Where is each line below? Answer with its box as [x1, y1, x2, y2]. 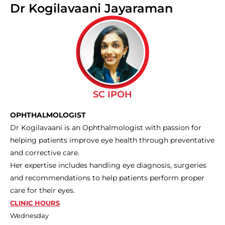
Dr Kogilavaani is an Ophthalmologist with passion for [10, 123, 201, 132]
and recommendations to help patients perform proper [10, 173, 204, 182]
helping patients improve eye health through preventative [10, 135, 214, 145]
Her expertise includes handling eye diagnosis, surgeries [10, 160, 206, 170]
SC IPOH [93, 88, 132, 100]
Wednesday [10, 211, 49, 219]
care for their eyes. [10, 185, 75, 195]
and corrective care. [10, 148, 79, 157]
